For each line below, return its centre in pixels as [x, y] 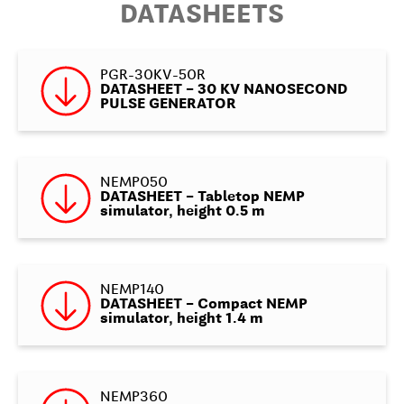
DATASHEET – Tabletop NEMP [202, 198]
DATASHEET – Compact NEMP [203, 305]
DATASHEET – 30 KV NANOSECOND [224, 91]
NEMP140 [132, 291]
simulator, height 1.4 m [181, 320]
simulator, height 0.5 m [182, 212]
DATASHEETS [202, 16]
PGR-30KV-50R [152, 76]
